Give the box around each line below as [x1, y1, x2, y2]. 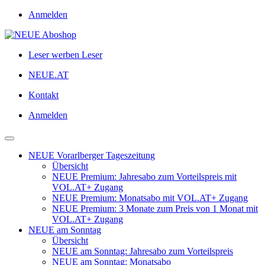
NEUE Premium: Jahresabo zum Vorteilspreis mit [52, 172, 237, 182]
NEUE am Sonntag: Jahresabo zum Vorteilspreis [52, 246, 233, 256]
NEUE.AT [28, 70, 69, 80]
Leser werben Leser [28, 50, 102, 60]
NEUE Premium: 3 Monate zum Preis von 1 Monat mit [52, 203, 258, 214]
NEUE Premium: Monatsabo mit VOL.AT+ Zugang [52, 193, 248, 203]
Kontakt [28, 90, 59, 100]
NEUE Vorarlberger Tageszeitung [28, 150, 155, 160]
